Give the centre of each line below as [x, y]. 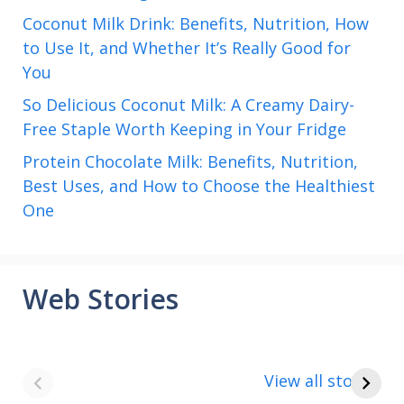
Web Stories [101, 298]
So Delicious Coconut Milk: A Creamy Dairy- [188, 104]
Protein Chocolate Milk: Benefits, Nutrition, [190, 161]
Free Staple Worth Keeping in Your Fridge [184, 129]
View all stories [323, 380]
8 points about [100, 357]
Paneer [249, 377]
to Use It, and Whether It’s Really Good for [187, 47]
